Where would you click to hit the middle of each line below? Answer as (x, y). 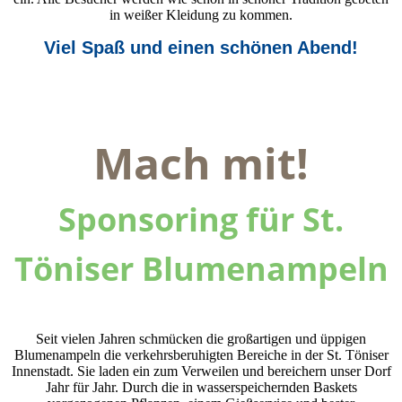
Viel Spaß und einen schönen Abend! (201, 47)
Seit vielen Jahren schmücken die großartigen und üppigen (201, 338)
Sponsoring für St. (201, 219)
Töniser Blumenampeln (201, 268)
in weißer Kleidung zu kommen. (201, 14)
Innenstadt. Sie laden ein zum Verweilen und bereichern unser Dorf (201, 371)
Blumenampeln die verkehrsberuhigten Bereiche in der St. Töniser (201, 354)
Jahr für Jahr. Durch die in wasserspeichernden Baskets (201, 387)
